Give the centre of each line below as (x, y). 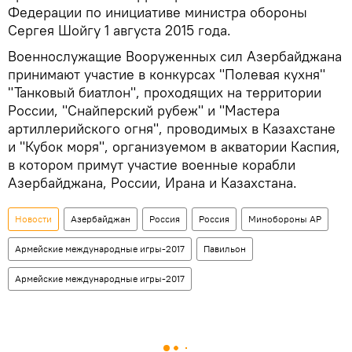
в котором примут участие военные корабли (152, 164)
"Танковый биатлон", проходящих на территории (165, 92)
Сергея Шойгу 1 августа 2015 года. (119, 30)
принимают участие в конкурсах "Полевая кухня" (167, 74)
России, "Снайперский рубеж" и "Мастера (144, 110)
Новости (33, 218)
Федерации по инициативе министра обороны (158, 12)
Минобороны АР (285, 218)
